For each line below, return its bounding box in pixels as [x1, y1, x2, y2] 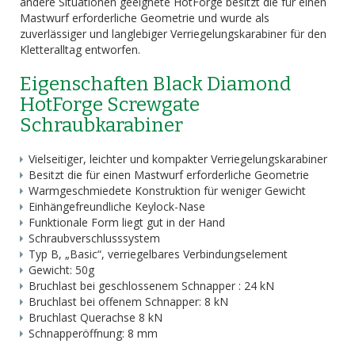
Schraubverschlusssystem [29, 231, 160, 246]
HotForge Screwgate [20, 94, 200, 116]
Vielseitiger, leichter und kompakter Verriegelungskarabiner [29, 151, 327, 166]
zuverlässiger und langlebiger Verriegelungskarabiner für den [20, 26, 326, 41]
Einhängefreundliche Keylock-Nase [29, 199, 205, 214]
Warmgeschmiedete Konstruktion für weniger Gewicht [29, 183, 306, 198]
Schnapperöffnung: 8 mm [29, 326, 158, 341]
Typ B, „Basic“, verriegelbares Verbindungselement [29, 246, 288, 261]
